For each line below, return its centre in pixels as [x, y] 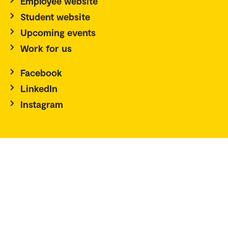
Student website [55, 17]
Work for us [46, 48]
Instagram [42, 104]
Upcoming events [58, 33]
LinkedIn [39, 89]
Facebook [41, 73]
